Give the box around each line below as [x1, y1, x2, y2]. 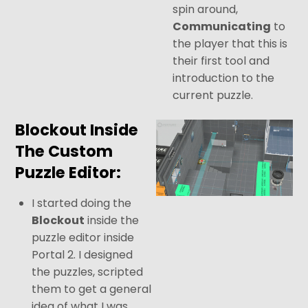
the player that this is [173, 36, 288, 52]
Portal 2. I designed [32, 246, 133, 263]
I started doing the [32, 195, 132, 211]
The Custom [15, 140, 113, 162]
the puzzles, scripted [32, 263, 144, 280]
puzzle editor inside [32, 229, 135, 245]
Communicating [173, 19, 272, 35]
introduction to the [173, 70, 275, 87]
